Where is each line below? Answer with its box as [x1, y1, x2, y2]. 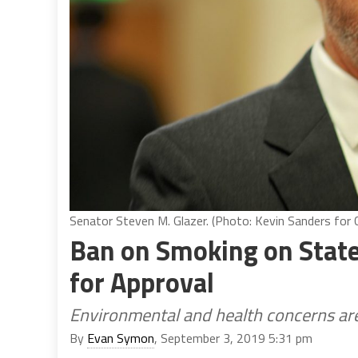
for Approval [70, 261, 214, 303]
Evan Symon [87, 328, 154, 348]
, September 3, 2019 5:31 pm [154, 328, 312, 348]
